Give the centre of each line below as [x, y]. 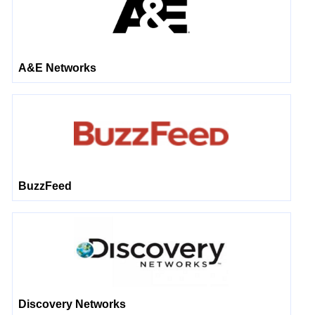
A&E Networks [58, 68]
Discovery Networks [72, 304]
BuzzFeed [45, 186]
